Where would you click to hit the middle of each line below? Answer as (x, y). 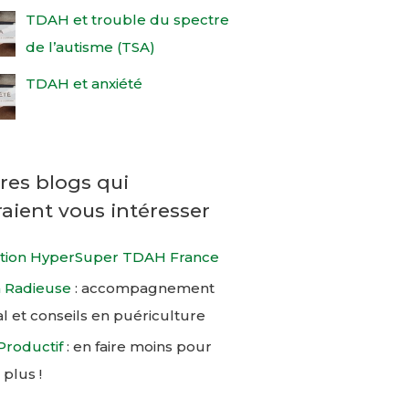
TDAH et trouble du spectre (127, 20)
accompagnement (147, 288)
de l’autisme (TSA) (90, 47)
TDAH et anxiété (84, 83)
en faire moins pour (142, 346)
